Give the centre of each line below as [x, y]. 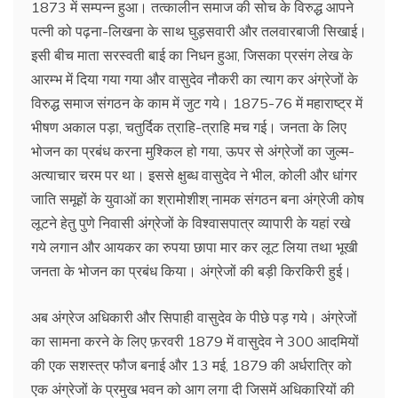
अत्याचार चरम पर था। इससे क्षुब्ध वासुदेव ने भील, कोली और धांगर [194, 175]
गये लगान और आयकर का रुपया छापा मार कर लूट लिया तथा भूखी [195, 247]
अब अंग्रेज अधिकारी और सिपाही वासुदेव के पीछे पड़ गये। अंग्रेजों [194, 317]
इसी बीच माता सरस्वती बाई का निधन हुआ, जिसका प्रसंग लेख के [192, 55]
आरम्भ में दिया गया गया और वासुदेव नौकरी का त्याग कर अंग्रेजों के [195, 79]
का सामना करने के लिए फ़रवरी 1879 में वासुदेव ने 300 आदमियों [195, 341]
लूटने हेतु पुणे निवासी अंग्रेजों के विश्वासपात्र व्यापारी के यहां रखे [191, 223]
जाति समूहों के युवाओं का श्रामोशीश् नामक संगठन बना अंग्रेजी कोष [198, 199]
